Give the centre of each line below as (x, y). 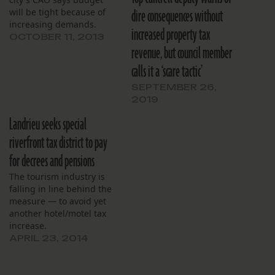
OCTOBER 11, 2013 (57, 36)
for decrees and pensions (52, 161)
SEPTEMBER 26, (174, 87)
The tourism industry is (57, 176)
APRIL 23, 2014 (48, 238)
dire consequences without (177, 16)
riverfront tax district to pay (58, 143)
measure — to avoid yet (58, 201)
